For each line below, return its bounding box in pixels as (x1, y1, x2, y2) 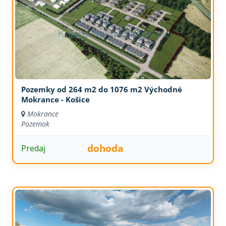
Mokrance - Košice (21, 94, 90, 104)
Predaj (21, 142, 45, 154)
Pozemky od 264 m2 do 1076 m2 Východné (21, 84, 182, 94)
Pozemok (21, 119, 49, 129)
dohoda (87, 141, 124, 155)
